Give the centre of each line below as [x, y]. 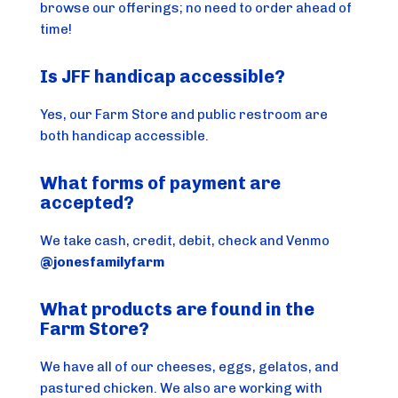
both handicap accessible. [126, 135]
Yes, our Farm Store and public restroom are [184, 114]
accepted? [88, 202]
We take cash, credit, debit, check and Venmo [185, 240]
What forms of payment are [161, 183]
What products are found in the [178, 309]
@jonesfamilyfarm [103, 262]
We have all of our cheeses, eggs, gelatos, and [190, 366]
